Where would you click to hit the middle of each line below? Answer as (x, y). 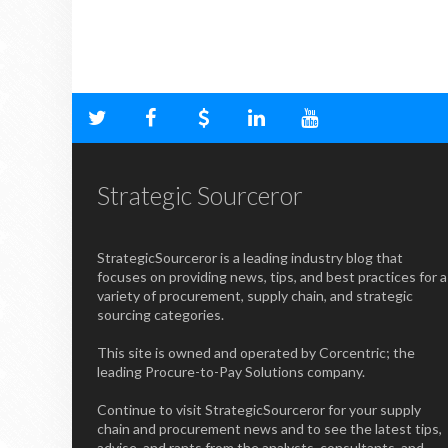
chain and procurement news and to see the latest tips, (269, 428)
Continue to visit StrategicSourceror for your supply (259, 409)
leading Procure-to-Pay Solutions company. (231, 371)
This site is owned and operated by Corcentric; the (256, 352)
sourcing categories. (160, 314)
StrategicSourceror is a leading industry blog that (250, 257)
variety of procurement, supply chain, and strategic (255, 295)
